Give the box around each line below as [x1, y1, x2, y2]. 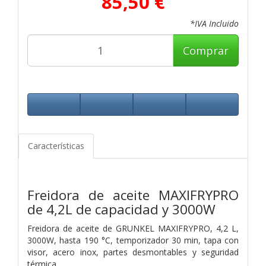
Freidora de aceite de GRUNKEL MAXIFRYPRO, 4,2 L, [27, 222, 239, 234]
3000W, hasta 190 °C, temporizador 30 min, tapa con [27, 234, 239, 246]
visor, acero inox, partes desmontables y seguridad [27, 246, 239, 258]
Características [28, 140, 84, 151]
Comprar [183, 43, 229, 58]
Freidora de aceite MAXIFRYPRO [27, 185, 239, 204]
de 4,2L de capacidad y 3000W [27, 199, 216, 218]
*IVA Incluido [190, 17, 239, 29]
